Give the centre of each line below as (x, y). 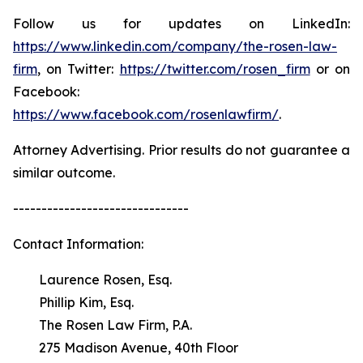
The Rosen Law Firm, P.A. (102, 325)
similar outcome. (64, 173)
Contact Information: (78, 244)
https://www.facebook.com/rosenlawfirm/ (146, 114)
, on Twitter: (79, 69)
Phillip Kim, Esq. (73, 302)
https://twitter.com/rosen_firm (215, 69)
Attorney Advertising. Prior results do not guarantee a (181, 150)
